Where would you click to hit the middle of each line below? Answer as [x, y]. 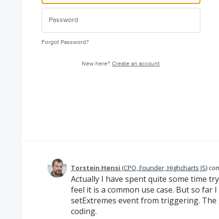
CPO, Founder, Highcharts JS [164, 167]
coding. [84, 211]
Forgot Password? [65, 42]
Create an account [136, 64]
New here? [97, 64]
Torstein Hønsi [95, 167]
